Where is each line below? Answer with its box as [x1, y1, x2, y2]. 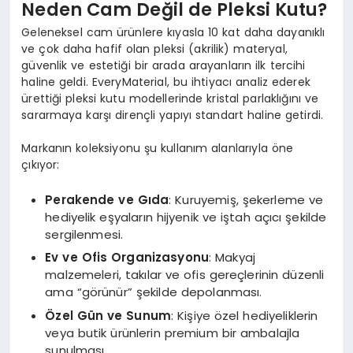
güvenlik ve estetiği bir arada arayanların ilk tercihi [21, 58, 306, 74]
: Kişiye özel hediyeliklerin [171, 307, 318, 324]
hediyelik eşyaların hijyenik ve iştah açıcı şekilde [45, 208, 327, 225]
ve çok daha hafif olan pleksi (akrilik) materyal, [21, 41, 288, 58]
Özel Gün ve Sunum [45, 307, 172, 324]
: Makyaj [209, 249, 256, 266]
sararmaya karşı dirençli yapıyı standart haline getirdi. [21, 107, 324, 124]
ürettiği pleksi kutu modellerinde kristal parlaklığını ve [21, 91, 319, 107]
